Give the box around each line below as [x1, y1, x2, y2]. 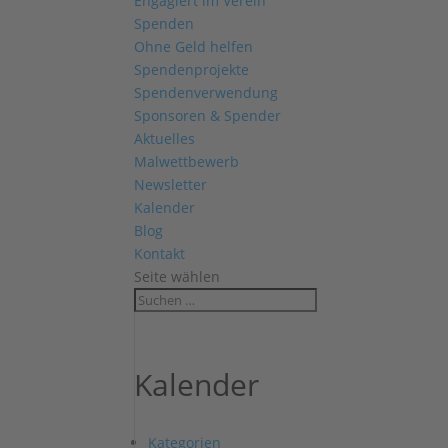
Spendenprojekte [134, 60, 250, 79]
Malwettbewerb [134, 152, 240, 171]
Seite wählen [134, 267, 221, 286]
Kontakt [134, 244, 186, 263]
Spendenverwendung [134, 83, 279, 102]
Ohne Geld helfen [134, 37, 254, 56]
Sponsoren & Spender [134, 106, 282, 125]
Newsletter [134, 175, 208, 194]
